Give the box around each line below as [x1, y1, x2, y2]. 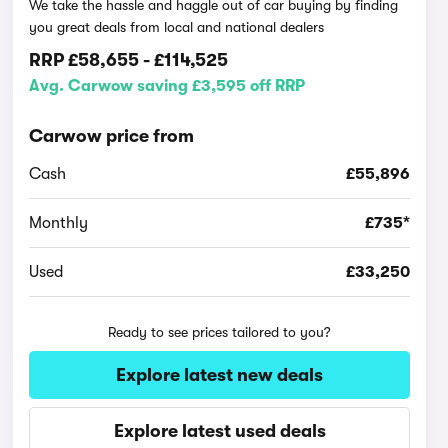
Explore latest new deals [116, 365, 324, 385]
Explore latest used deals [113, 421, 326, 441]
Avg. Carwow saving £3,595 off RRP [29, 77, 306, 95]
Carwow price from [29, 126, 195, 146]
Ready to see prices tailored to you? [108, 324, 332, 340]
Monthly [29, 214, 89, 232]
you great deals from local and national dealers [29, 19, 325, 35]
